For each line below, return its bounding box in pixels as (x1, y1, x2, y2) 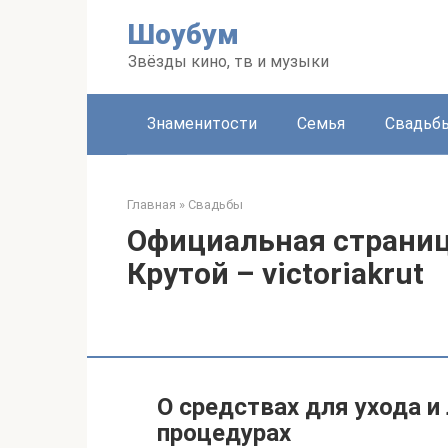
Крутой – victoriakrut (127, 256, 424, 291)
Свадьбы (188, 197, 243, 212)
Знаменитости (147, 114, 257, 133)
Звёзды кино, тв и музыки (128, 52, 329, 71)
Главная (127, 197, 176, 212)
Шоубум (128, 18, 239, 51)
